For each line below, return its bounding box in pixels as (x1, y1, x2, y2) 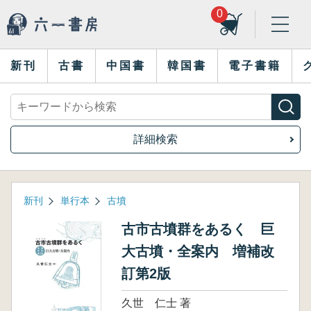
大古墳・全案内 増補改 (121, 244, 274, 259)
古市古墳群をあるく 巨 (121, 221, 274, 237)
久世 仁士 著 (121, 297, 191, 309)
